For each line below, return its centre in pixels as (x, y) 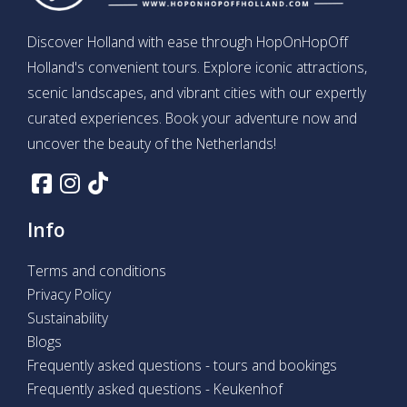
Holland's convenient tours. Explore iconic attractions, (197, 68)
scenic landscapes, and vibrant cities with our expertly (197, 93)
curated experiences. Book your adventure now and (192, 119)
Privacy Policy (69, 295)
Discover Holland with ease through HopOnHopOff (188, 42)
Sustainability (68, 318)
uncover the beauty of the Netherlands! (152, 144)
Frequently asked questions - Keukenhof (155, 389)
